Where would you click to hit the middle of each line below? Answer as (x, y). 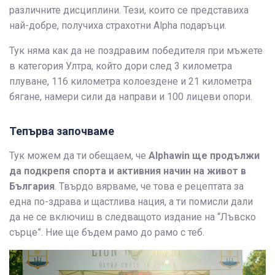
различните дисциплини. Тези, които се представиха (129, 10)
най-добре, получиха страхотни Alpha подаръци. (118, 25)
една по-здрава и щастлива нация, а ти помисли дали (131, 201)
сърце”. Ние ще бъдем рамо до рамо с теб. (107, 232)
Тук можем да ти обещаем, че (79, 155)
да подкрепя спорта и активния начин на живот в (128, 171)
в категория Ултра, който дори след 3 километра (121, 66)
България (32, 186)
